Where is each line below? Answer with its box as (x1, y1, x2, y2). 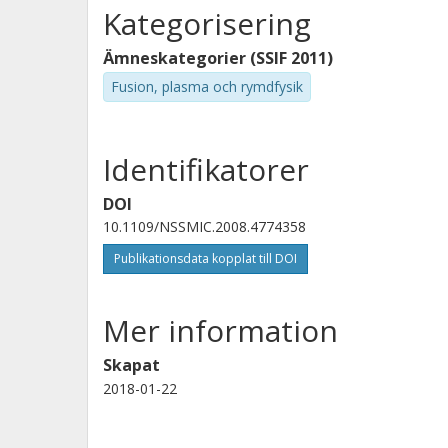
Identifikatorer (103, 148, 309, 190)
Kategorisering (103, 3, 311, 44)
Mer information (103, 309, 338, 351)
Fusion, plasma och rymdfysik (111, 77, 303, 96)
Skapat (103, 353, 160, 376)
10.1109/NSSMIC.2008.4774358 (103, 216, 306, 236)
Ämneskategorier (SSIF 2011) (103, 47, 333, 69)
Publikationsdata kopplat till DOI (114, 249, 297, 267)
